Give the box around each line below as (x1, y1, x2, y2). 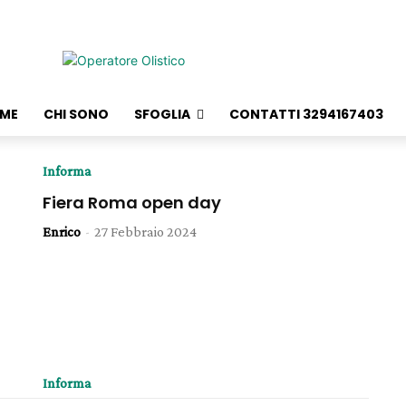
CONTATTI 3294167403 (229, 105, 383, 123)
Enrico (43, 224, 82, 239)
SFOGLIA (134, 105, 190, 123)
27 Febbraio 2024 (94, 224, 198, 239)
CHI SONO (43, 105, 109, 123)
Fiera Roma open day (43, 191, 222, 214)
